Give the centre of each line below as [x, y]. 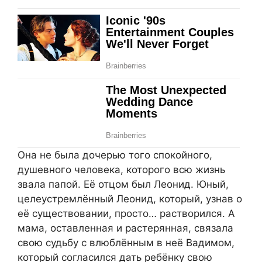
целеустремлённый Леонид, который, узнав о [130, 199]
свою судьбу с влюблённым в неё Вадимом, [126, 242]
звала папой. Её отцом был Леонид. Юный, [123, 184]
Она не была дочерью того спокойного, [115, 155]
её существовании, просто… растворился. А [126, 213]
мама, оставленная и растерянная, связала [125, 228]
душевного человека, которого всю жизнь [121, 169]
